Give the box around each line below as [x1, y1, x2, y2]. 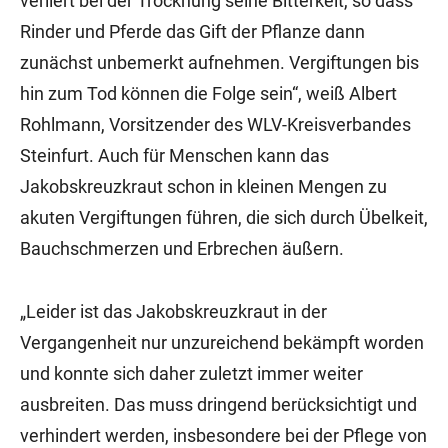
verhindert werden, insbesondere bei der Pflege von [20, 425, 427, 446]
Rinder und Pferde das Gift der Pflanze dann [20, 21, 365, 42]
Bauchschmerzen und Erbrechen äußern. [20, 238, 344, 259]
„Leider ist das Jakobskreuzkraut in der [20, 301, 327, 322]
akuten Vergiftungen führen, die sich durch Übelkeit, [20, 207, 428, 228]
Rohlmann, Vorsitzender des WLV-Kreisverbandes [20, 114, 411, 135]
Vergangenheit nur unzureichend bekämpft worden [20, 332, 424, 353]
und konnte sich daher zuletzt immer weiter [20, 363, 363, 384]
